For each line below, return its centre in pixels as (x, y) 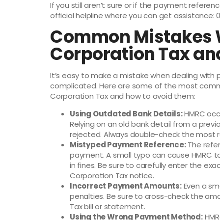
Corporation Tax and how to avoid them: (123, 96)
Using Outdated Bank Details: (126, 113)
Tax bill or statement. (108, 206)
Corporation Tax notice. (112, 175)
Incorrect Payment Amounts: (126, 186)
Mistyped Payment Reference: (128, 144)
